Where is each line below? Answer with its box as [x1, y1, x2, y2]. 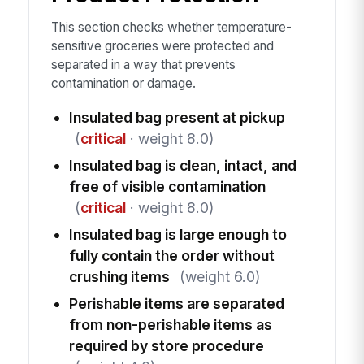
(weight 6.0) [179, 267, 260, 285]
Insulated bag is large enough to [68, 225, 287, 243]
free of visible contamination [68, 177, 266, 195]
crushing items [68, 267, 170, 285]
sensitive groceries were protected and [50, 37, 274, 54]
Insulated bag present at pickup [68, 108, 285, 126]
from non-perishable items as [68, 315, 272, 333]
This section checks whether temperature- [50, 19, 292, 35]
